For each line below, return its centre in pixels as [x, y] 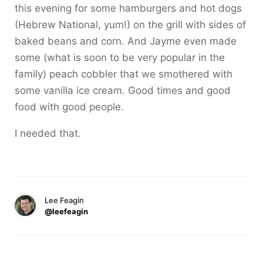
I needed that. [48, 133]
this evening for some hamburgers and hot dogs [128, 8]
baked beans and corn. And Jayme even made [126, 41]
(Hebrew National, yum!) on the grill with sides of [130, 25]
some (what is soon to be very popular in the [120, 58]
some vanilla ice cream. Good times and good [123, 90]
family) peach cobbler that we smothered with [124, 74]
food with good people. [69, 107]
